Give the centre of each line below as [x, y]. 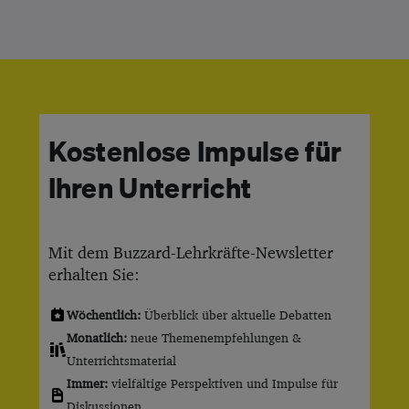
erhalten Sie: [94, 274]
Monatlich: [96, 337]
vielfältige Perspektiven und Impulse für [222, 383]
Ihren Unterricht [150, 186]
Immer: [87, 383]
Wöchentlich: [103, 315]
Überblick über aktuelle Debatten [236, 315]
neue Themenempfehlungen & [214, 337]
